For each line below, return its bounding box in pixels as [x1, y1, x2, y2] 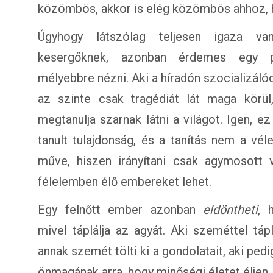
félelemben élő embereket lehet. [38, 174, 211, 189]
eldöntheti [203, 202, 258, 217]
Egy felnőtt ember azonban [38, 202, 204, 217]
